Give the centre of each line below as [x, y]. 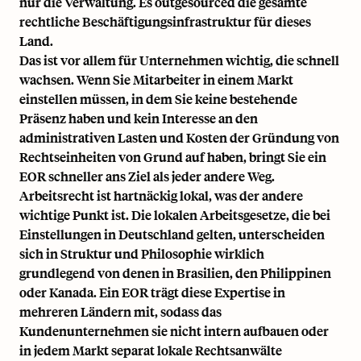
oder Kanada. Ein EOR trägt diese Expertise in [152, 293]
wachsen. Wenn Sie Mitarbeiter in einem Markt [156, 80]
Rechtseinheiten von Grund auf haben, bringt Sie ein [173, 157]
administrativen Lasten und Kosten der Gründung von [179, 138]
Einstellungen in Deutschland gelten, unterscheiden [172, 234]
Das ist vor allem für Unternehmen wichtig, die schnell [179, 60]
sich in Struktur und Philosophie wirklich [142, 254]
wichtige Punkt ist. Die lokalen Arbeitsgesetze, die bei [175, 215]
